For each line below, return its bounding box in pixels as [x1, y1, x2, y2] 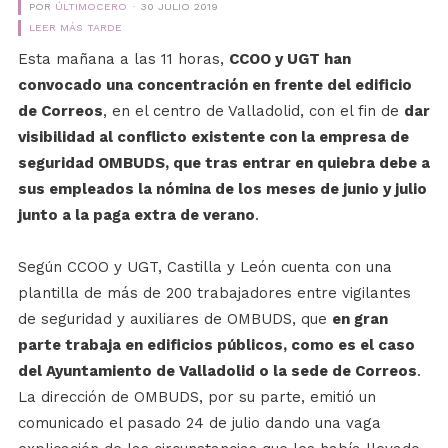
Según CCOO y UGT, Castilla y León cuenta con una [17, 257, 392, 276]
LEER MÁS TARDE [28, 20, 122, 34]
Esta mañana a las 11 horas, [17, 49, 229, 68]
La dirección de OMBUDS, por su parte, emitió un [17, 387, 376, 406]
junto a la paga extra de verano [17, 205, 255, 224]
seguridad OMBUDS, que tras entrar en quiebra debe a [17, 153, 430, 172]
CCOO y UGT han [228, 49, 351, 68]
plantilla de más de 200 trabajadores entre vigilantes [17, 283, 411, 302]
